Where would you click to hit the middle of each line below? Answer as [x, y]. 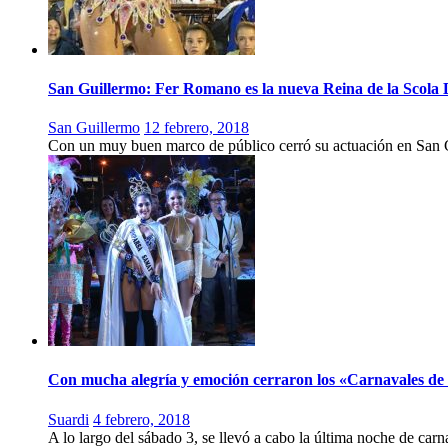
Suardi [68, 419]
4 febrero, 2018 [141, 419]
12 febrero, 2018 [196, 128]
